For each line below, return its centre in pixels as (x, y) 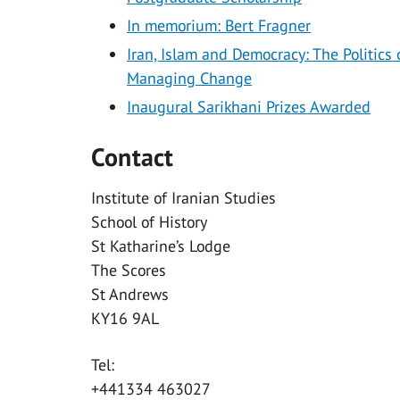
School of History (149, 221)
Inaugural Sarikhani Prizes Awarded (249, 106)
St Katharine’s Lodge (161, 246)
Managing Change (189, 78)
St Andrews (130, 294)
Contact (132, 156)
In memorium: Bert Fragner (219, 25)
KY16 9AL (125, 318)
